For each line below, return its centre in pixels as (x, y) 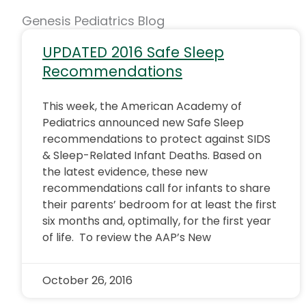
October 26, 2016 (87, 280)
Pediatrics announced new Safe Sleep (143, 123)
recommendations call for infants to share (156, 188)
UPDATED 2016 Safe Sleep (133, 52)
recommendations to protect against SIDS (156, 139)
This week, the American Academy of (142, 106)
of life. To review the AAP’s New (127, 237)
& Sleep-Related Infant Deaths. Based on (152, 155)
